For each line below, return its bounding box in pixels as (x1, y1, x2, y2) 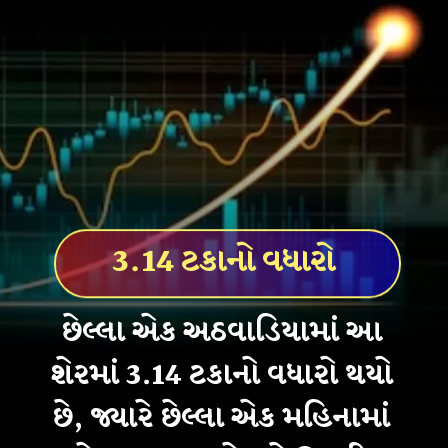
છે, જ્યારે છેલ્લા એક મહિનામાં (52, 400, 391, 437)
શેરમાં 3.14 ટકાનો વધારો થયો (49, 357, 393, 394)
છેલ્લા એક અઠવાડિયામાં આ (60, 314, 382, 351)
